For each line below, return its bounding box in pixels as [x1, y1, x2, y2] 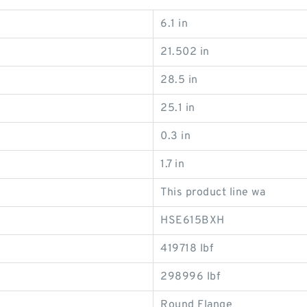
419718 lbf [160, 242, 213, 256]
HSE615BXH [160, 214, 225, 228]
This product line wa [160, 186, 265, 200]
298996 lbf [160, 270, 220, 284]
